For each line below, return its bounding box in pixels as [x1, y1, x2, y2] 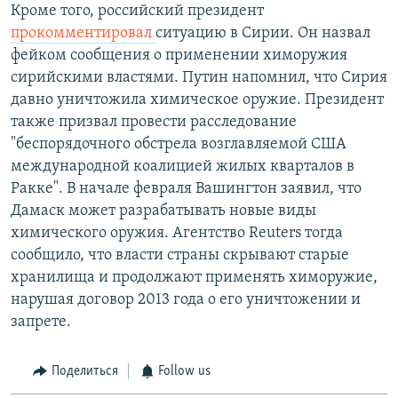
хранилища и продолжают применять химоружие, [11, 269, 378, 287]
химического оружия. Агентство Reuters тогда [11, 225, 343, 243]
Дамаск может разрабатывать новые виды [11, 203, 316, 220]
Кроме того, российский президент [11, 3, 264, 20]
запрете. [11, 314, 71, 331]
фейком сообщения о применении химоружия [11, 47, 347, 65]
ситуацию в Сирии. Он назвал [155, 25, 370, 43]
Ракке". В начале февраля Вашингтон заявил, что [11, 180, 362, 198]
